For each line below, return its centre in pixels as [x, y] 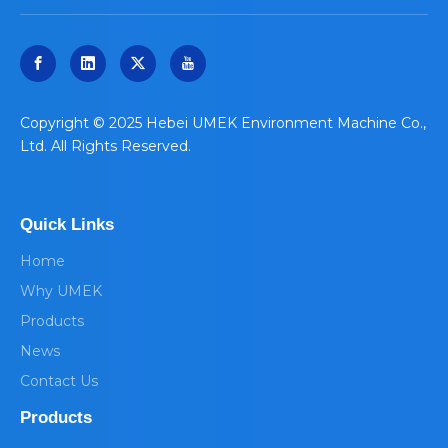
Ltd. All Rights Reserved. [105, 145]
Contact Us [59, 380]
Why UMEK [61, 290]
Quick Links [67, 224]
